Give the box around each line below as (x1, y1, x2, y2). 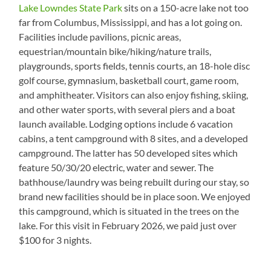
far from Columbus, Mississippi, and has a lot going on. (19, 16, 243, 28)
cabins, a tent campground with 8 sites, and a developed (19, 132, 249, 144)
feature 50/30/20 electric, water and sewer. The (19, 161, 214, 173)
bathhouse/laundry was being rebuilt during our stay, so (19, 175, 250, 188)
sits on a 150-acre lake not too (122, 1, 249, 13)
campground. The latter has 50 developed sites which (19, 146, 238, 158)
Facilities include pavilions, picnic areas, (19, 30, 181, 42)
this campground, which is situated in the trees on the (19, 204, 240, 217)
